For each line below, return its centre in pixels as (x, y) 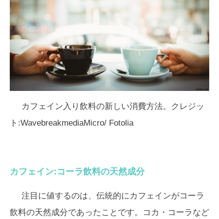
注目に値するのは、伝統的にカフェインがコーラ (113, 196)
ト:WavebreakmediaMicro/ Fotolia (72, 123)
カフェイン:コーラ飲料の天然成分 (77, 172)
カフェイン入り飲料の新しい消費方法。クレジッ (113, 106)
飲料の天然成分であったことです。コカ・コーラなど (109, 212)
